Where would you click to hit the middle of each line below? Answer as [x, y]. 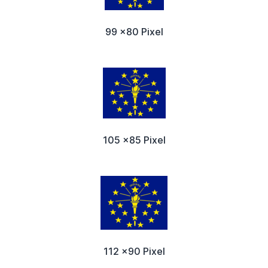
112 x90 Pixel [134, 251]
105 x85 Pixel [134, 140]
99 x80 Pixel [134, 31]
